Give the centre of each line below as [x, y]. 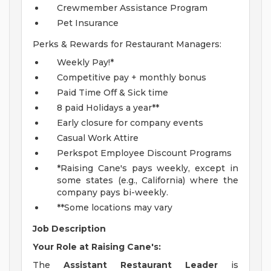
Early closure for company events [130, 123]
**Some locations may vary [115, 208]
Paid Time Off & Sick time [113, 93]
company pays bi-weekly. [113, 193]
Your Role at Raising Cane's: [97, 247]
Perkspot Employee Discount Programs [144, 153]
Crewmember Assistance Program [132, 8]
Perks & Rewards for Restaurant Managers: [127, 44]
